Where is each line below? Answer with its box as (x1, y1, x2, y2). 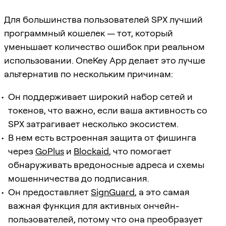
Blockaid (74, 145, 109, 156)
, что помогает (109, 145, 172, 156)
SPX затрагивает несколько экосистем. (8, 118, 179, 129)
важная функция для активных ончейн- (8, 200, 179, 211)
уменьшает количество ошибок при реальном (4, 41, 205, 52)
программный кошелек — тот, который (4, 27, 173, 38)
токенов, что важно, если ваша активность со (8, 104, 207, 116)
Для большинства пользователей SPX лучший (4, 14, 203, 25)
